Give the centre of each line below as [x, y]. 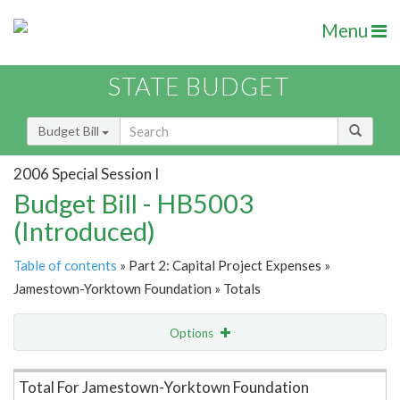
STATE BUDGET [199, 87]
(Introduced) [84, 231]
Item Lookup [53, 371]
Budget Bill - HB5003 [133, 204]
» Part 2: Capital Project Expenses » [224, 266]
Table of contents [65, 266]
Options [193, 333]
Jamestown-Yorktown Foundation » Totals [137, 289]
